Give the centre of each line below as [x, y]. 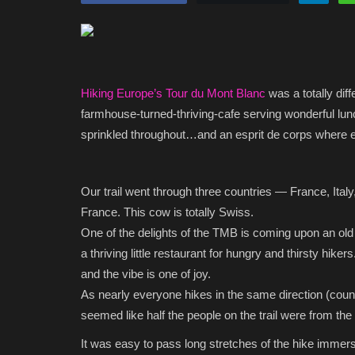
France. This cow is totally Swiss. [167, 212]
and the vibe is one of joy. [146, 273]
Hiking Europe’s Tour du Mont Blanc [173, 93]
